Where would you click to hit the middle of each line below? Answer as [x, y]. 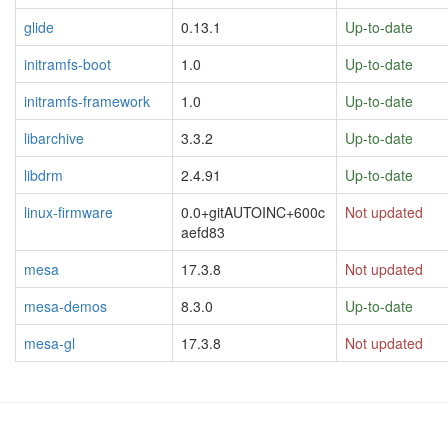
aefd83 [203, 232]
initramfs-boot [67, 64]
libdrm [43, 175]
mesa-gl [49, 343]
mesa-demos [65, 306]
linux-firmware [68, 212]
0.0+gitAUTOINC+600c [253, 212]
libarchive [54, 138]
